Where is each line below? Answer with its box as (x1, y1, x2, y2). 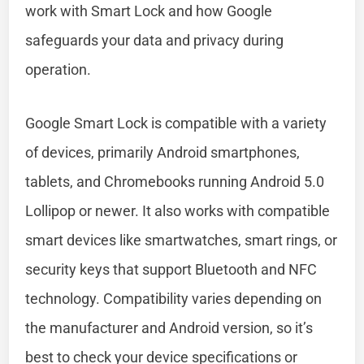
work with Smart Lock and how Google (25, 2, 273, 19)
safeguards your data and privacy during (25, 31, 284, 49)
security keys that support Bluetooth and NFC (25, 260, 318, 278)
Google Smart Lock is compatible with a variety (25, 114, 327, 132)
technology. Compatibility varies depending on (25, 289, 323, 307)
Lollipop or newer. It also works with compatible (25, 201, 331, 219)
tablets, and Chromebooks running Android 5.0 (25, 172, 325, 190)
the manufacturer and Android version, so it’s (25, 318, 314, 336)
